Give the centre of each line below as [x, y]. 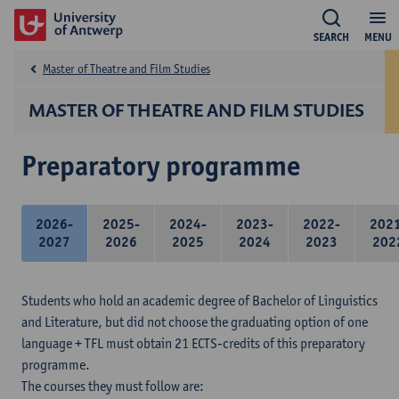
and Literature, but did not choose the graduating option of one [195, 322]
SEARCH [331, 37]
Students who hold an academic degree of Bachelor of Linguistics [199, 301]
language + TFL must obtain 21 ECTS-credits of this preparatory [193, 343]
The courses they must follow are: [113, 386]
